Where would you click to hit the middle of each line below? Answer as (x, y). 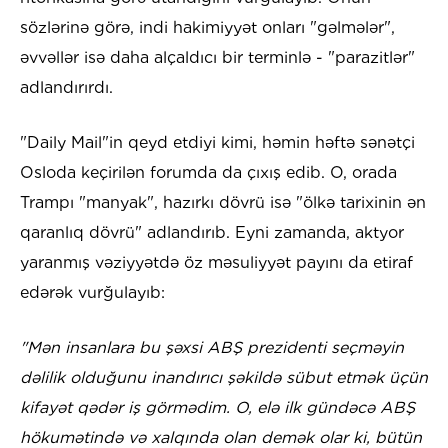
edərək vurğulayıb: (92, 293)
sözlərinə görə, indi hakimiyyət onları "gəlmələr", (207, 28)
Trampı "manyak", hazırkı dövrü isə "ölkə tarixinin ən (223, 203)
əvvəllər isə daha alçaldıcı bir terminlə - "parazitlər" (217, 58)
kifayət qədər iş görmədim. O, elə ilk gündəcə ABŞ (217, 408)
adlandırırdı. (66, 88)
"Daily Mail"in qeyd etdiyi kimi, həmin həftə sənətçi (217, 143)
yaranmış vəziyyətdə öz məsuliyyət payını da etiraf (216, 263)
